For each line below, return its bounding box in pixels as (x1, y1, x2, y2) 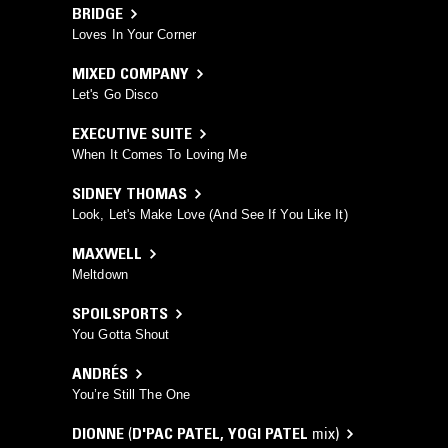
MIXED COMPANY (72, 63, 189, 84)
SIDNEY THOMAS (72, 183, 187, 204)
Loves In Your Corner (72, 27, 196, 43)
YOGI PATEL (228, 423, 308, 444)
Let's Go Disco (72, 87, 159, 103)
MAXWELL (72, 243, 142, 264)
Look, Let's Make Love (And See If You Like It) (72, 207, 348, 223)
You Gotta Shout (72, 327, 170, 343)
